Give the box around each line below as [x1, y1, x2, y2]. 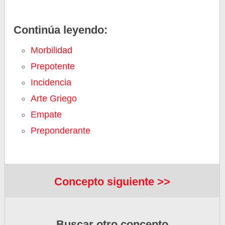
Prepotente [31, 61, 75, 71]
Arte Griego [31, 93, 77, 103]
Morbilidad [31, 45, 73, 55]
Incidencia [31, 77, 72, 87]
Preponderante [31, 126, 91, 136]
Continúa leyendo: [14, 24, 108, 36]
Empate [31, 109, 62, 120]
